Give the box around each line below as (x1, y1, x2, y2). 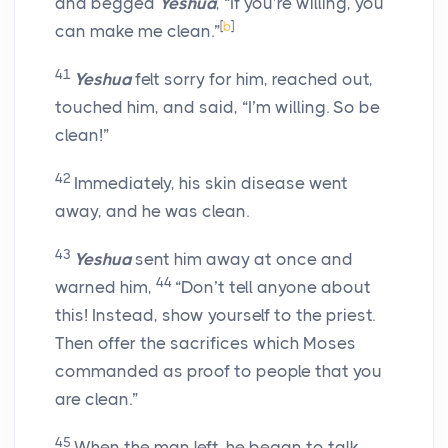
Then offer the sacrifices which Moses (55, 333, 356, 354)
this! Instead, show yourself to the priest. (55, 305, 375, 326)
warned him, (55, 277, 156, 298)
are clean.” (55, 389, 138, 410)
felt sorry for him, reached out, (131, 69, 373, 90)
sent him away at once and (131, 249, 353, 270)
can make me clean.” (55, 21, 220, 42)
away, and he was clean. (55, 201, 249, 222)
